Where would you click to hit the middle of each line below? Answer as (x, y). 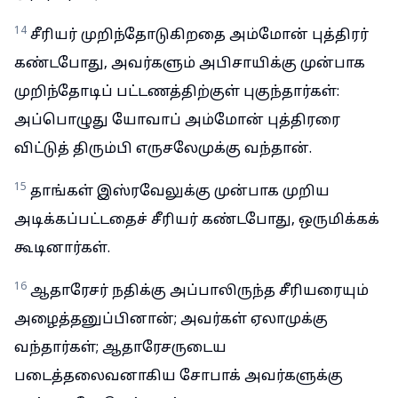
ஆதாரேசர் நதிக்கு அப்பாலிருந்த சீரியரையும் (199, 291)
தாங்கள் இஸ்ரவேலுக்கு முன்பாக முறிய (180, 192)
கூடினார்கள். (62, 249)
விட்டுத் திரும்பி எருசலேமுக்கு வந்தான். (163, 149)
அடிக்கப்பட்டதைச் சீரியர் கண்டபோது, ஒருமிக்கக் (197, 220)
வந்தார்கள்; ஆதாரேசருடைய (120, 348)
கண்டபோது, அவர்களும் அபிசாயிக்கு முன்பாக (190, 64)
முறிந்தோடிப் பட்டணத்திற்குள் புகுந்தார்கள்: (177, 92)
